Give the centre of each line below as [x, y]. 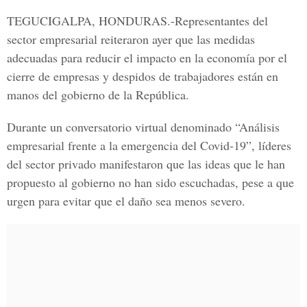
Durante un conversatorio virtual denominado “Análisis [143, 127]
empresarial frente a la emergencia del [103, 145]
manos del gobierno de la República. [98, 95]
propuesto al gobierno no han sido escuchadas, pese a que [150, 182]
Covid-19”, [228, 145]
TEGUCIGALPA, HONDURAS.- [91, 21]
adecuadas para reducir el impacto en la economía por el [147, 58]
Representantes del [221, 21]
